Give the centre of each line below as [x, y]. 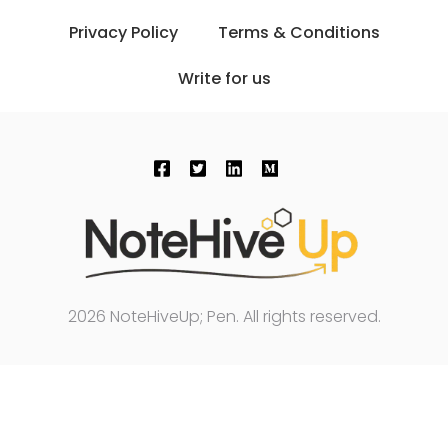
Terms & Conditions [298, 32]
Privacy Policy [123, 32]
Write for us [224, 78]
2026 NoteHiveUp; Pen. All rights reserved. [224, 317]
